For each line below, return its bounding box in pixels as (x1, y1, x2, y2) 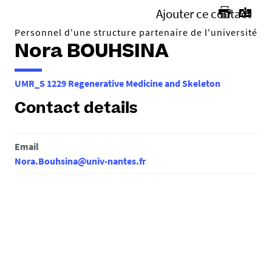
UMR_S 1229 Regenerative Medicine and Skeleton (15, 77, 220, 89)
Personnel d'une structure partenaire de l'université (15, 26, 257, 38)
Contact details (15, 102, 138, 117)
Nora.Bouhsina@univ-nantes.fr (15, 155, 146, 167)
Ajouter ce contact (155, 6, 251, 22)
